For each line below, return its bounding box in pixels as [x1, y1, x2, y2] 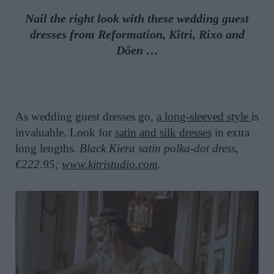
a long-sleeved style [157, 109, 248, 123]
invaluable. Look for [15, 125, 115, 139]
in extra [212, 125, 250, 139]
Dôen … [116, 43, 158, 57]
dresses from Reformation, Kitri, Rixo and [29, 28, 245, 42]
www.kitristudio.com [62, 157, 158, 171]
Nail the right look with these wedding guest [25, 12, 249, 26]
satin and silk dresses [115, 125, 212, 139]
